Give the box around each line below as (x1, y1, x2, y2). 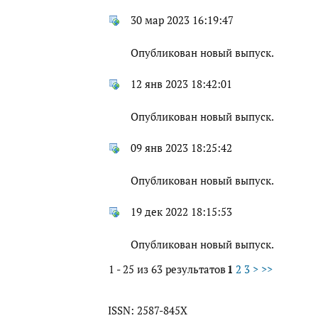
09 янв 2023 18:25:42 (131, 141, 232, 155)
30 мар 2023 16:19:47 (131, 13, 234, 28)
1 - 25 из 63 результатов (109, 263, 226, 277)
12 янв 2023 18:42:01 (131, 77, 232, 92)
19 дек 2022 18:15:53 (131, 205, 232, 219)
